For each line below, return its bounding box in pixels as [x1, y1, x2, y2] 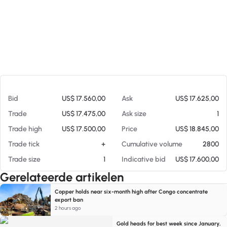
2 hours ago [55, 205, 81, 211]
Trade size [8, 155, 41, 164]
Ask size [122, 109, 146, 118]
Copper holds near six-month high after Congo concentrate [55, 188, 208, 195]
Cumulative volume [122, 140, 182, 148]
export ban [55, 197, 83, 203]
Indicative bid [122, 155, 166, 164]
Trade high [8, 125, 42, 133]
